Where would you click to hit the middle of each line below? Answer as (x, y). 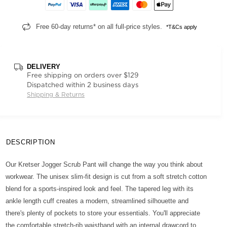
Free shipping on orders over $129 (83, 75)
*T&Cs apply (181, 27)
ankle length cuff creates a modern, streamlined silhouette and (97, 201)
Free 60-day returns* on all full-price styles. (101, 27)
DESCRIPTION (31, 142)
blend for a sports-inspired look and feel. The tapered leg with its (100, 189)
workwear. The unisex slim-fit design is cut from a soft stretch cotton (106, 177)
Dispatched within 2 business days (83, 85)
